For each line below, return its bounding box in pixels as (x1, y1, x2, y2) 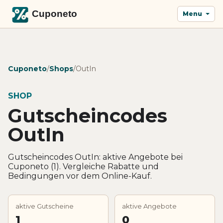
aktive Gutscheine (15, 202, 74, 210)
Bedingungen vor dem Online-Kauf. (8, 171, 152, 181)
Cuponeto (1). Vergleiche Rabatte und (8, 161, 159, 171)
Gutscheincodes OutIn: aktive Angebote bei (8, 152, 183, 162)
